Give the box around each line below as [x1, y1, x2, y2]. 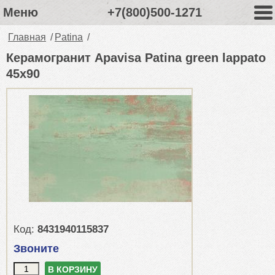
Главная [8, 32, 46, 42]
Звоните [14, 242, 59, 255]
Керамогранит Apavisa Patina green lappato [6, 51, 266, 64]
